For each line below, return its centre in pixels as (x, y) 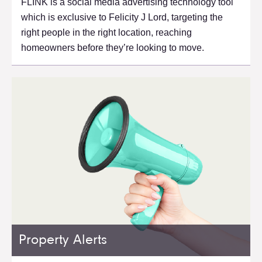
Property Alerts (63, 241)
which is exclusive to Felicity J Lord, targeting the (122, 18)
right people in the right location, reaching (106, 33)
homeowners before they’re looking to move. (113, 48)
